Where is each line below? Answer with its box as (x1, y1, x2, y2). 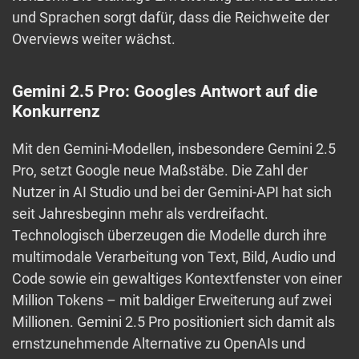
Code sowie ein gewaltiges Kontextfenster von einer (12, 270, 342, 288)
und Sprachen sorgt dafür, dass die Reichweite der (12, 9, 329, 26)
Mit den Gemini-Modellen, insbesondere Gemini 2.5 (12, 140, 336, 158)
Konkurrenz (12, 102, 100, 122)
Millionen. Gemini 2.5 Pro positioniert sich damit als (12, 313, 335, 331)
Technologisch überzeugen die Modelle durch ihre (12, 227, 327, 244)
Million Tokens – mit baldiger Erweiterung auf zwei (12, 292, 332, 309)
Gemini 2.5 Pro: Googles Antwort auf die (12, 82, 317, 102)
